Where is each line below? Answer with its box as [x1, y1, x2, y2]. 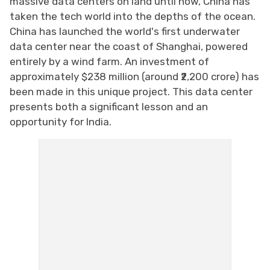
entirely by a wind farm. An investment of [10, 55, 209, 67]
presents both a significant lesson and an [10, 100, 208, 113]
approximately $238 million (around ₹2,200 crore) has [10, 70, 259, 83]
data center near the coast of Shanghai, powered [10, 40, 248, 52]
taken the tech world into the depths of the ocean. [10, 10, 256, 22]
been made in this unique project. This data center [10, 85, 253, 98]
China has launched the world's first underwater [10, 25, 240, 37]
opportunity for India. [10, 115, 111, 128]
